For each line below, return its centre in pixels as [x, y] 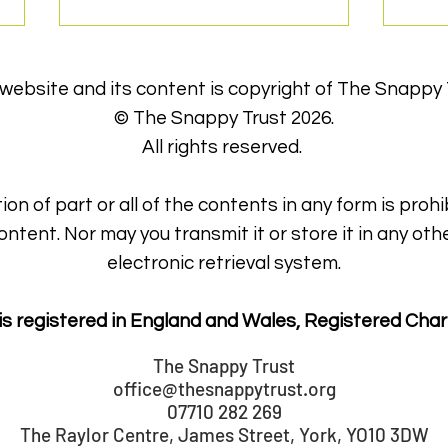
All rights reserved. [224, 146]
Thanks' [120, 252]
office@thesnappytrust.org [224, 388]
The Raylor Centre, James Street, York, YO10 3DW [224, 434]
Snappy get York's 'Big [186, 225]
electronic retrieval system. [224, 262]
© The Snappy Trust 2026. [224, 117]
